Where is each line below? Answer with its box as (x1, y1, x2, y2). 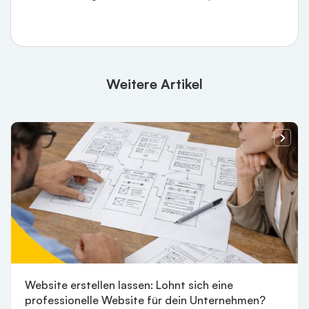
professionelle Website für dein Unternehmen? (25, 292, 266, 307)
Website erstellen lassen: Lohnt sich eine (25, 277, 233, 292)
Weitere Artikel (106, 75, 203, 93)
